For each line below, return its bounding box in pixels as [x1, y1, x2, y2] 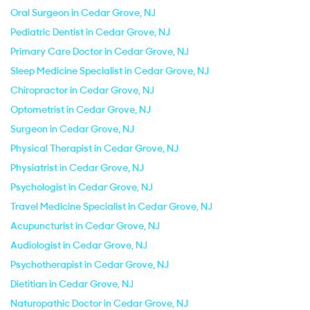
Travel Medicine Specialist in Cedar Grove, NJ [10, 200, 212, 212]
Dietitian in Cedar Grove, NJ [10, 277, 134, 290]
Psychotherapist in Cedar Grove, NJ [10, 258, 169, 271]
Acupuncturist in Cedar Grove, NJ [10, 219, 160, 232]
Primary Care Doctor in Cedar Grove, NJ [10, 45, 189, 57]
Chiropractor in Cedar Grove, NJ [10, 84, 154, 96]
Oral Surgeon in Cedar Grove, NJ [10, 6, 156, 19]
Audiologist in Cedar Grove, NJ [10, 239, 147, 251]
